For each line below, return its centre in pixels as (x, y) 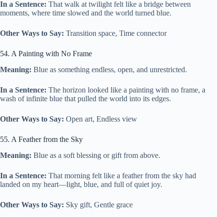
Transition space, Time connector (115, 33)
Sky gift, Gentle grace (98, 204)
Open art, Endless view (101, 119)
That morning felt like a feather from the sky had (121, 175)
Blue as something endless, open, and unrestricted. (109, 70)
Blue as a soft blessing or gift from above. (96, 155)
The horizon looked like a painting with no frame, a (126, 90)
